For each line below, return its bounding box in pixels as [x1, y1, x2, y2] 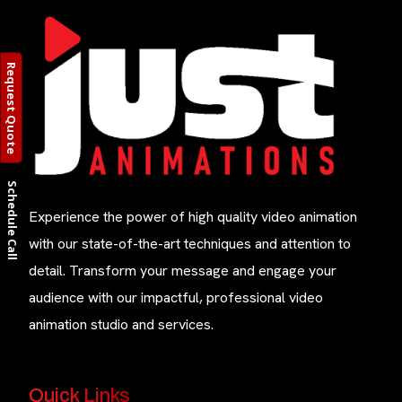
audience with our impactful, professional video [29, 287, 323, 307]
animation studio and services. [29, 314, 214, 334]
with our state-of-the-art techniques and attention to [29, 233, 351, 253]
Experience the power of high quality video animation [29, 206, 357, 226]
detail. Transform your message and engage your [29, 260, 336, 280]
